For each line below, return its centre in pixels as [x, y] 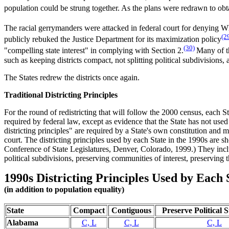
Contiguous [131, 210]
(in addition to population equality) [64, 189]
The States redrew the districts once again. [72, 77]
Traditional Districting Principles [61, 95]
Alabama [22, 222]
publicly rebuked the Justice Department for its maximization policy [113, 39]
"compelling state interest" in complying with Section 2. [94, 51]
